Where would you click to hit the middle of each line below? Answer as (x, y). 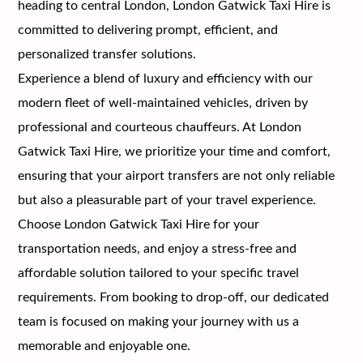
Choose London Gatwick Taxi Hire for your (139, 224)
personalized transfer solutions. (107, 54)
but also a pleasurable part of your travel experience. (167, 200)
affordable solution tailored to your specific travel (159, 273)
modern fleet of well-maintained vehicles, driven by (163, 102)
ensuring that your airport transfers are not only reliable (177, 175)
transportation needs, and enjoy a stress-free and (158, 248)
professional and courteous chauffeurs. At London (160, 127)
